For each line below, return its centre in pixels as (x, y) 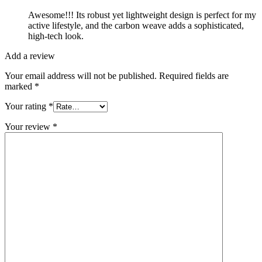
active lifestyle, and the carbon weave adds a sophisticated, (136, 25)
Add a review (30, 56)
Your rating (27, 106)
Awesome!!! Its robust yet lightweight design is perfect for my (142, 15)
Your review (29, 126)
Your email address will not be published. (81, 75)
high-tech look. (56, 36)
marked (20, 86)
